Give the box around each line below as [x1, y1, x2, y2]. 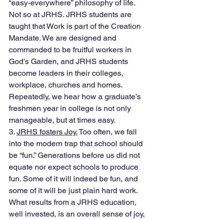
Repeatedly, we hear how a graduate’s [9, 92, 143, 102]
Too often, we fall [77, 127, 139, 137]
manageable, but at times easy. [9, 115, 117, 125]
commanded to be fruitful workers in [9, 45, 133, 55]
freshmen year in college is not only [9, 104, 133, 113]
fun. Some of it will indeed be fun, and [9, 174, 140, 184]
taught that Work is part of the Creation [9, 22, 143, 31]
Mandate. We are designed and [9, 33, 118, 43]
